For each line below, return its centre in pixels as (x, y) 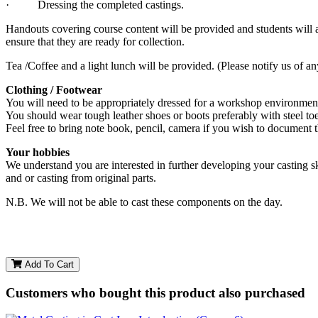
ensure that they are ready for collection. (95, 41)
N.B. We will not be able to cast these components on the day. (144, 202)
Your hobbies (38, 152)
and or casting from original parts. (81, 177)
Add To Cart (48, 264)
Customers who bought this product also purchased (155, 292)
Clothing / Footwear (54, 89)
